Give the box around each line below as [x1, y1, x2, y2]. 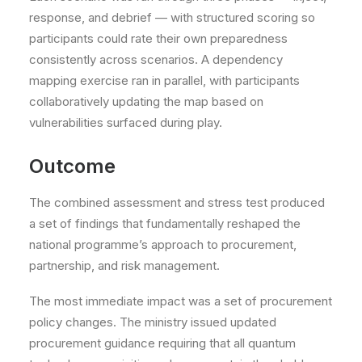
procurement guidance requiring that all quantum [29, 335, 296, 351]
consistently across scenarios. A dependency [29, 52, 283, 67]
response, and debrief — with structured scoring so [29, 10, 315, 25]
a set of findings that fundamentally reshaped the [29, 216, 301, 231]
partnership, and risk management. [29, 258, 220, 273]
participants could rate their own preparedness [29, 31, 288, 46]
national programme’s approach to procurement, [29, 237, 297, 252]
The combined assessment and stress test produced [29, 195, 325, 210]
